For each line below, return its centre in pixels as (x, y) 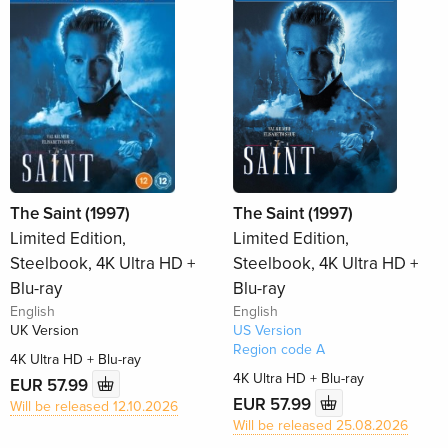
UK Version (45, 331)
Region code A (278, 350)
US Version (267, 331)
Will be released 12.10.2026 (94, 407)
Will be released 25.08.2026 (320, 426)
